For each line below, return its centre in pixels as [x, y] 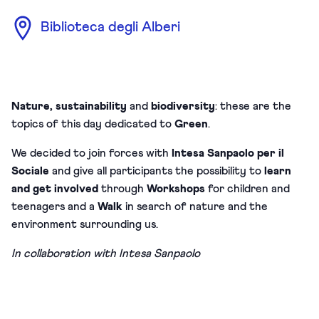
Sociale [32, 171]
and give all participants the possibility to [158, 171]
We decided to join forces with [91, 153]
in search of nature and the [195, 206]
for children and [247, 188]
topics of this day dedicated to [93, 124]
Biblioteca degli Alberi [109, 27]
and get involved [55, 188]
